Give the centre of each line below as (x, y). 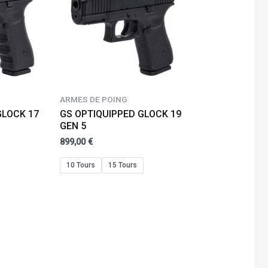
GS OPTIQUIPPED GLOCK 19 (121, 114)
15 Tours (123, 165)
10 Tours (81, 165)
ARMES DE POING (94, 99)
